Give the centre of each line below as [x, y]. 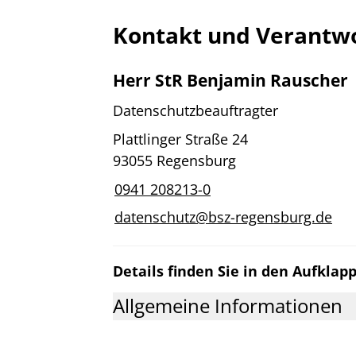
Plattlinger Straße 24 [180, 139]
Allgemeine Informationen [228, 306]
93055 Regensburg [174, 160]
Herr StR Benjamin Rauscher [230, 80]
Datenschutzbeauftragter [195, 110]
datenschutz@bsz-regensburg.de [223, 217]
